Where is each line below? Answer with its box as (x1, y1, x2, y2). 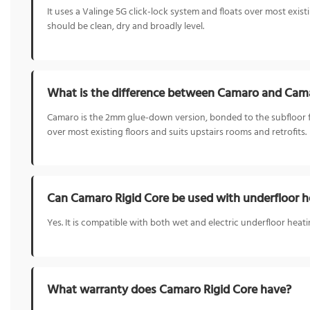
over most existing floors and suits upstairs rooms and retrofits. (47, 125, 307, 140)
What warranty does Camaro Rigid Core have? (47, 280, 291, 301)
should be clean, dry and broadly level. (47, 19, 204, 35)
